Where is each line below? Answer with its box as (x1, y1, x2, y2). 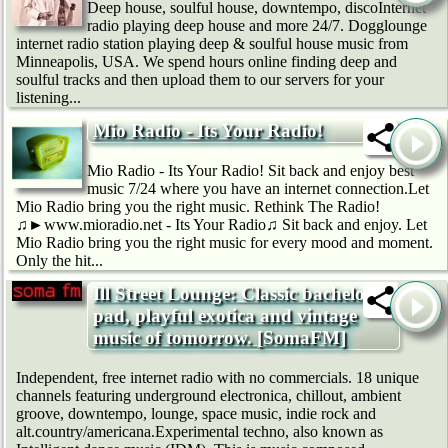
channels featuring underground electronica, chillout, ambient (16, 386, 401, 404)
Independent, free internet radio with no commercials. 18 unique (16, 368, 419, 386)
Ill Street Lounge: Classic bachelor (93, 283, 373, 305)
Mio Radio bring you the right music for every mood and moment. (16, 234, 433, 252)
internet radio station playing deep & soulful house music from (16, 35, 408, 53)
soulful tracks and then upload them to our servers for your (16, 71, 384, 89)
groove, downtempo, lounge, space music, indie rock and (16, 404, 376, 422)
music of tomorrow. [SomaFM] (93, 327, 346, 349)
